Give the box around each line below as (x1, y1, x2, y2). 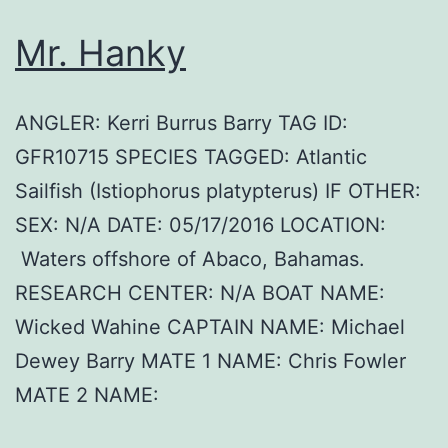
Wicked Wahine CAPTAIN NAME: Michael (15, 315, 405, 340)
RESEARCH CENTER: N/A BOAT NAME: (15, 281, 385, 306)
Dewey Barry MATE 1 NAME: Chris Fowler (15, 349, 406, 374)
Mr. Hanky (15, 31, 186, 76)
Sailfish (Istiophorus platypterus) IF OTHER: (15, 179, 421, 204)
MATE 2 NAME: (15, 383, 159, 408)
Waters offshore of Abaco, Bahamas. (15, 247, 365, 272)
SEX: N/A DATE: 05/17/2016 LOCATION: (15, 213, 386, 238)
